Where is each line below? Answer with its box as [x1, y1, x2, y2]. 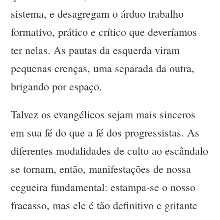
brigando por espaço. [11, 79, 103, 94]
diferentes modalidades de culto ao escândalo [11, 143, 209, 158]
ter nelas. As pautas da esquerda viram [11, 43, 180, 57]
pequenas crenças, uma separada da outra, [11, 61, 195, 76]
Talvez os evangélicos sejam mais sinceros [11, 107, 196, 122]
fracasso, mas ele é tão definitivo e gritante [11, 198, 198, 213]
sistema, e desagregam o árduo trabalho [11, 6, 184, 21]
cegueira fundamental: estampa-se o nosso [11, 180, 196, 194]
